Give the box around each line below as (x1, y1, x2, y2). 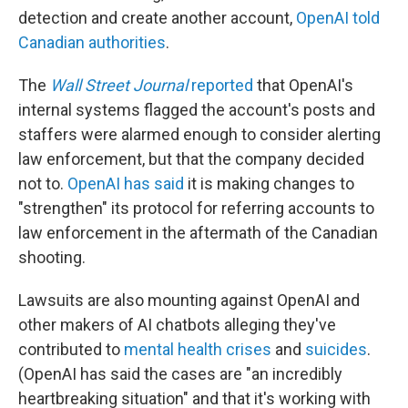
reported (191, 76, 253, 95)
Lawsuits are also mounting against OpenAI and (18, 291, 360, 310)
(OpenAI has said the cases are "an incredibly (18, 364, 342, 383)
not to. (18, 174, 67, 193)
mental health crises (124, 340, 271, 359)
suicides (305, 340, 367, 359)
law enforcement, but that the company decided (18, 149, 364, 168)
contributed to (18, 340, 124, 359)
